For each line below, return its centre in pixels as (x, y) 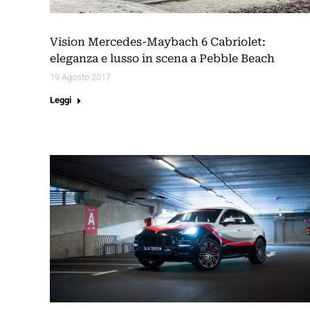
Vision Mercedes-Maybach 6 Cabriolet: (158, 42)
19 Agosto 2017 (80, 77)
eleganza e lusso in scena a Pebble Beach (162, 59)
